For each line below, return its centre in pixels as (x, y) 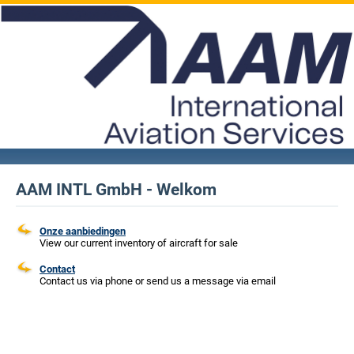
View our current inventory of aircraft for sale (139, 243)
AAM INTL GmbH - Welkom (116, 190)
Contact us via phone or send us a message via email (158, 281)
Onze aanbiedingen (83, 231)
